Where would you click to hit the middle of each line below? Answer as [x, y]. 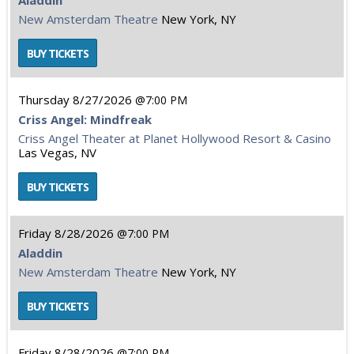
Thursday [44, 100]
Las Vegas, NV [57, 153]
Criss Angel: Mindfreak [85, 119]
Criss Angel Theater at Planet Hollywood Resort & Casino [175, 138]
